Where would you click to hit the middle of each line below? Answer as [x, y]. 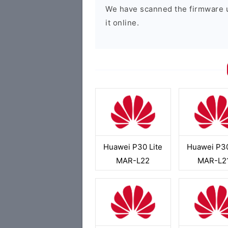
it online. [122, 23]
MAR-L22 [133, 161]
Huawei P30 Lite [133, 147]
